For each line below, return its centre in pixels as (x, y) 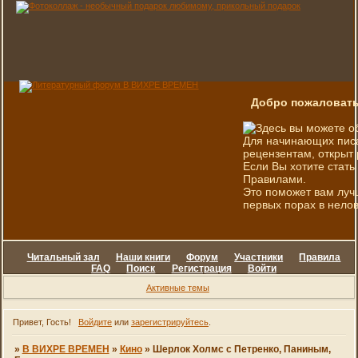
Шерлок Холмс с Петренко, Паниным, (241, 350)
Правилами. (275, 179)
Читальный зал (63, 257)
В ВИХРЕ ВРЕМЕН (66, 350)
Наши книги (143, 257)
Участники (259, 257)
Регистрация (201, 268)
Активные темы (177, 287)
